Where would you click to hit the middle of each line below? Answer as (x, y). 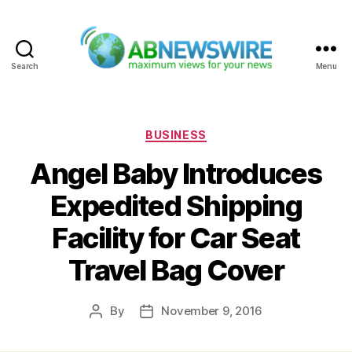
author (113, 329)
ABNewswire (216, 79)
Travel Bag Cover (176, 271)
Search (25, 66)
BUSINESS (176, 134)
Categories (210, 131)
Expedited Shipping (176, 206)
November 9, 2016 (212, 311)
